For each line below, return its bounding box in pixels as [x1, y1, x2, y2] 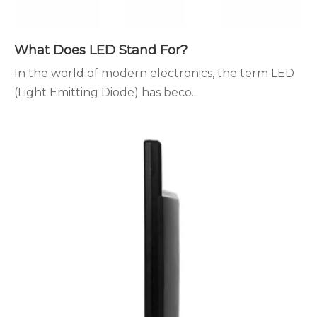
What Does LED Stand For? [14, 42, 188, 58]
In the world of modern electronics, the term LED [14, 67, 294, 80]
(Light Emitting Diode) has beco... [14, 86, 198, 99]
